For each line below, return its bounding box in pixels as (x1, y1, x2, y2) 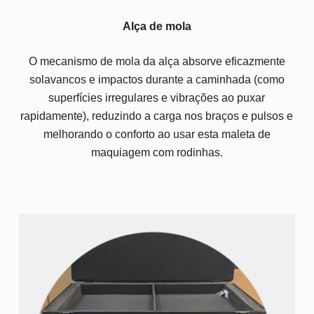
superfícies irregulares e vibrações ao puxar (48, 92, 266, 104)
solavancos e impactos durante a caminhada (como (29, 74, 285, 86)
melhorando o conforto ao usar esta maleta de (43, 128, 271, 141)
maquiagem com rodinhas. (90, 146, 223, 159)
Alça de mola (122, 20, 191, 33)
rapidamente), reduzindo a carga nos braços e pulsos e (20, 110, 294, 123)
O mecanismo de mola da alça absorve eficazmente (28, 55, 285, 68)
